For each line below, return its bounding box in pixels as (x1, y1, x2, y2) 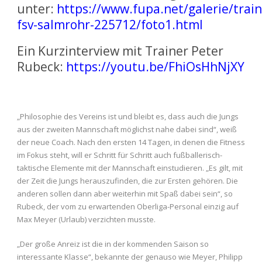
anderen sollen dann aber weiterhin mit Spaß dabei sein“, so (17, 188, 233, 199)
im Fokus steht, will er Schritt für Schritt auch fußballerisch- (17, 150, 222, 160)
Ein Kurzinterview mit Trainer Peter (17, 43, 223, 59)
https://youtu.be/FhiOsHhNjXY (66, 58, 244, 75)
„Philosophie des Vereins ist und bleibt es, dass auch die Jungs (17, 111, 239, 122)
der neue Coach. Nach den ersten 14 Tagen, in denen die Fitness (17, 137, 245, 147)
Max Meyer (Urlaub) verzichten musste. (17, 214, 156, 225)
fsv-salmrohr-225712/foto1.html (17, 16, 203, 33)
